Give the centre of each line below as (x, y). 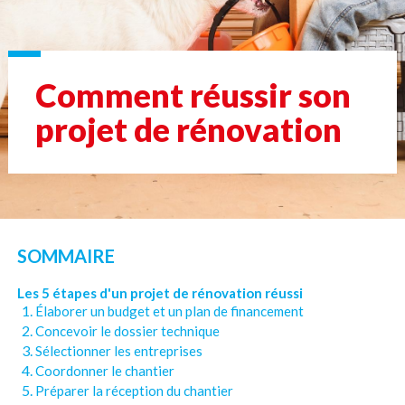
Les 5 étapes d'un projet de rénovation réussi (160, 293)
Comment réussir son (193, 94)
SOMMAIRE (66, 256)
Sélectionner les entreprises (119, 351)
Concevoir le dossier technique (128, 331)
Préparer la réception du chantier (135, 391)
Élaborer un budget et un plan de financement (170, 311)
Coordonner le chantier (105, 371)
